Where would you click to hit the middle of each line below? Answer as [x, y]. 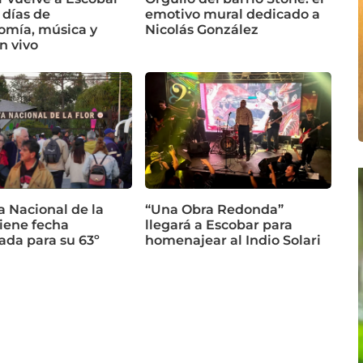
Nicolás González [202, 30]
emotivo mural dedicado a [233, 15]
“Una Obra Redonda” [214, 210]
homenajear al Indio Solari [233, 241]
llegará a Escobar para [219, 225]
